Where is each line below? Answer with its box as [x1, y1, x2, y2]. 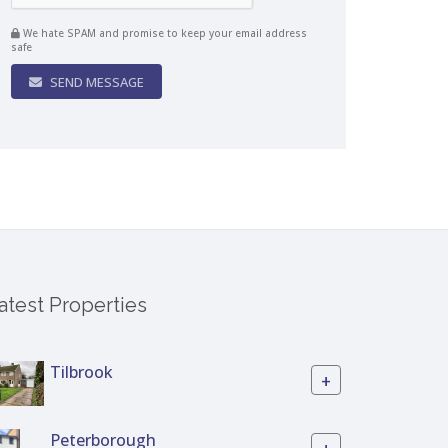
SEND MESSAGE [47, 73, 144, 91]
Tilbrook [50, 360, 113, 383]
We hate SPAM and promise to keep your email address [20, 26, 307, 40]
